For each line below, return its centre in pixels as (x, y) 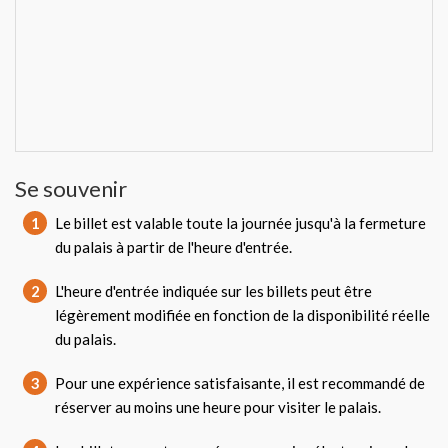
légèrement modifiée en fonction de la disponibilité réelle (242, 315)
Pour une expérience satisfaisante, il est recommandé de (240, 383)
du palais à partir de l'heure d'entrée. (173, 247)
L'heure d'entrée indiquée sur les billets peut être (213, 291)
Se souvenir (71, 188)
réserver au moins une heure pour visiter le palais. (218, 407)
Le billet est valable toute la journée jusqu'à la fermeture (240, 223)
